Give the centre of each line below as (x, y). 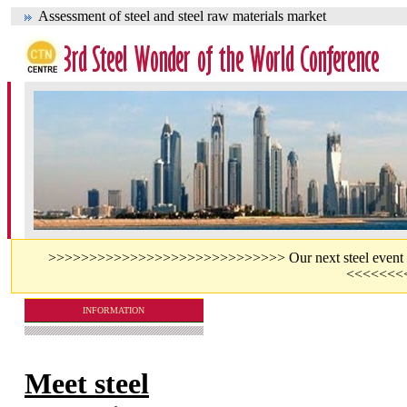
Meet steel (87, 384)
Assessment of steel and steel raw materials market (179, 16)
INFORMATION (114, 310)
